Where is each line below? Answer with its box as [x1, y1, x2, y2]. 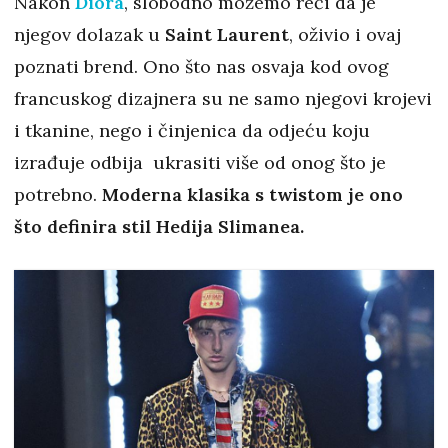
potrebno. [14, 182, 102, 206]
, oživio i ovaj [289, 22, 401, 46]
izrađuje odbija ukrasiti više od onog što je [14, 150, 386, 174]
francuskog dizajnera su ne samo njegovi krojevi [14, 86, 432, 110]
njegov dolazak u [14, 22, 165, 46]
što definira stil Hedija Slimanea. [14, 214, 309, 238]
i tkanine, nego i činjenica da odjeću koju [14, 118, 370, 142]
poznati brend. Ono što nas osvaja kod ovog [14, 54, 389, 78]
